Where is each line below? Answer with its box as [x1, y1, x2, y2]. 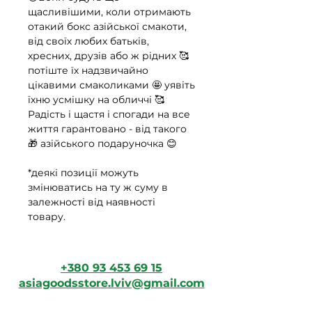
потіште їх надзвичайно [28, 63, 148, 77]
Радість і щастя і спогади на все [28, 107, 190, 120]
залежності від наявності [28, 195, 155, 208]
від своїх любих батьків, [28, 34, 149, 47]
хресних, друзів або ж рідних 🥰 [28, 49, 189, 62]
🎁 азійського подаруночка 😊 [28, 136, 177, 150]
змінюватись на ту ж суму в [28, 180, 168, 194]
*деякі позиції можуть [28, 166, 139, 179]
